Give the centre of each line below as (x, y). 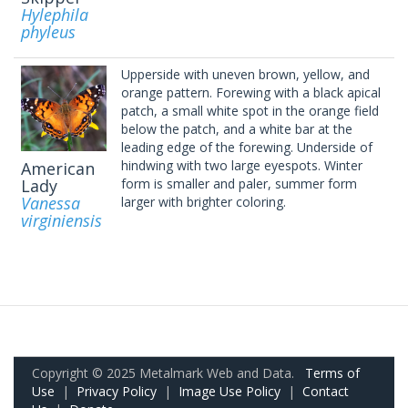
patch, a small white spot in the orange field (250, 110)
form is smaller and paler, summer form (239, 183)
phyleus (48, 31)
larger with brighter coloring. (204, 201)
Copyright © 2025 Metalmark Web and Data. (168, 372)
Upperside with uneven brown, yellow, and (245, 74)
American (58, 168)
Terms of (332, 372)
